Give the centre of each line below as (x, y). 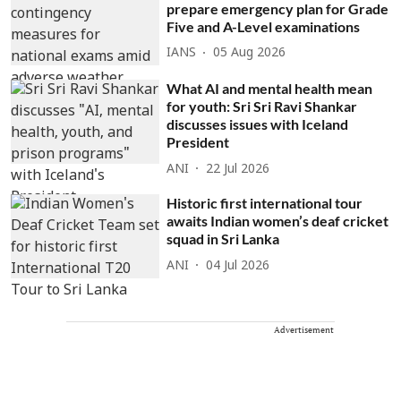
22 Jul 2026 (238, 169)
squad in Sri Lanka (223, 239)
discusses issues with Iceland (258, 124)
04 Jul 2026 (238, 266)
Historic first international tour (265, 203)
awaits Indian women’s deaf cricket (278, 221)
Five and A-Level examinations (264, 26)
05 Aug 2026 (250, 53)
